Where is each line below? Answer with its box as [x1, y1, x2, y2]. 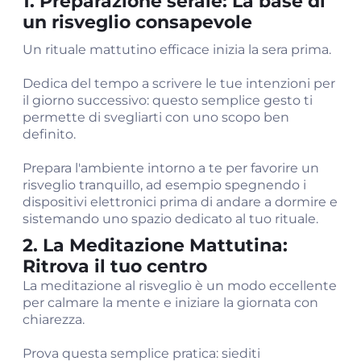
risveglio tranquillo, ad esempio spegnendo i [23, 177, 306, 193]
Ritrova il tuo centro [23, 255, 207, 277]
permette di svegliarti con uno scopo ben [23, 110, 289, 125]
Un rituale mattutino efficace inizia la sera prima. [23, 42, 331, 57]
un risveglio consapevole [23, 11, 252, 33]
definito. [23, 127, 76, 142]
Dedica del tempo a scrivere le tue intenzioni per [23, 76, 335, 91]
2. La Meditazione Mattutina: [23, 234, 288, 256]
